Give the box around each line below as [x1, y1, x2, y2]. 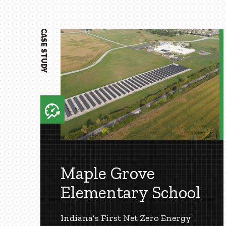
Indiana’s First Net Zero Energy [61, 212, 191, 223]
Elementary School [61, 182, 201, 203]
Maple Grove [61, 162, 155, 184]
